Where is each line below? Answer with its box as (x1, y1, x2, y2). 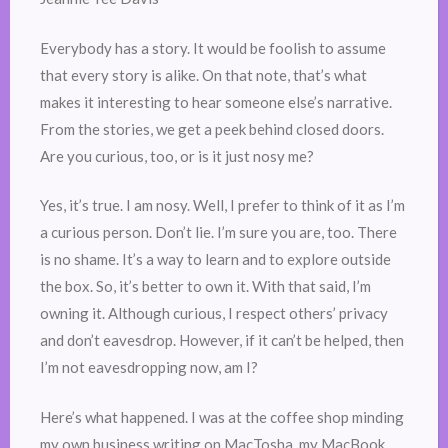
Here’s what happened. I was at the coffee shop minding (40, 407, 404, 426)
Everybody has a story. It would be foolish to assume (40, 38, 386, 57)
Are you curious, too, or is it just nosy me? (40, 146, 317, 165)
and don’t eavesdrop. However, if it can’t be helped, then (40, 331, 404, 349)
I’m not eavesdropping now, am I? (40, 358, 261, 376)
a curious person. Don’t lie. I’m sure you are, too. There (40, 223, 397, 241)
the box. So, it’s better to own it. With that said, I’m (40, 277, 371, 295)
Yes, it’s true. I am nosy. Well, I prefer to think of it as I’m (40, 196, 405, 214)
